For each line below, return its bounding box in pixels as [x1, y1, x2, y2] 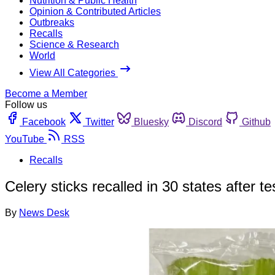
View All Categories [29, 67, 118, 78]
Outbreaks [29, 17, 74, 28]
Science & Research [29, 39, 119, 50]
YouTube [5, 133, 44, 144]
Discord [188, 116, 222, 127]
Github [242, 116, 271, 127]
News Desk [19, 207, 69, 218]
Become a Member [5, 88, 87, 99]
